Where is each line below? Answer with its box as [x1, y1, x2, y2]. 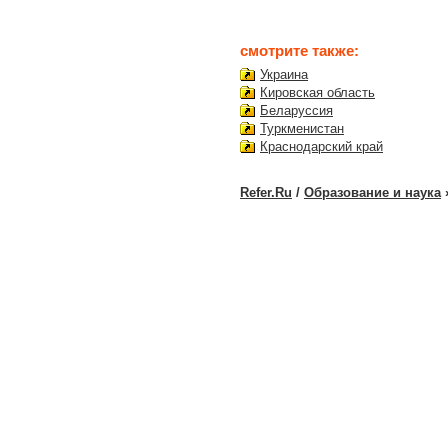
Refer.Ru [240, 184, 292, 200]
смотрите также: [240, 41, 359, 59]
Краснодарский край [260, 138, 383, 154]
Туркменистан [260, 120, 344, 136]
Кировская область [260, 84, 375, 100]
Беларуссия [260, 102, 333, 118]
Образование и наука [304, 184, 441, 200]
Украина [260, 66, 308, 82]
